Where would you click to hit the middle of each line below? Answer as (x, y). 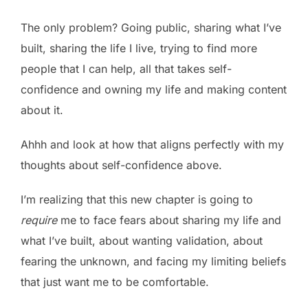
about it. (42, 110)
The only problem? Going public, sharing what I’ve (151, 27)
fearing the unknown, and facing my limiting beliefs (153, 261)
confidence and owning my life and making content (154, 89)
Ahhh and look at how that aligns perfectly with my (152, 144)
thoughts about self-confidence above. (121, 165)
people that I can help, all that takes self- (126, 68)
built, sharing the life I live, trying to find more (139, 48)
